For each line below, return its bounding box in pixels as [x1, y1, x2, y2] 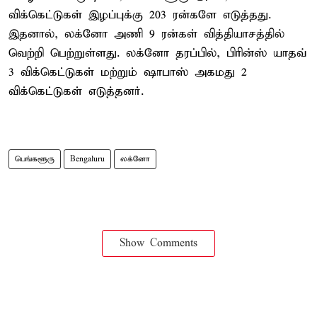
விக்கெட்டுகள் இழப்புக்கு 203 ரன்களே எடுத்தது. [8, 7, 271, 23]
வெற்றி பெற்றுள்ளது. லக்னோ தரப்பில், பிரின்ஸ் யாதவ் [8, 45, 306, 61]
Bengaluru [70, 154, 105, 164]
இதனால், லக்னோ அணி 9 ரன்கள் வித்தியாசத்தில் [8, 26, 284, 42]
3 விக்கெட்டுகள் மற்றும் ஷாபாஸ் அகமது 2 [8, 64, 247, 80]
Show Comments [120, 236, 197, 250]
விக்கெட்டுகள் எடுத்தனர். [8, 83, 144, 99]
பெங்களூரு [15, 154, 54, 164]
